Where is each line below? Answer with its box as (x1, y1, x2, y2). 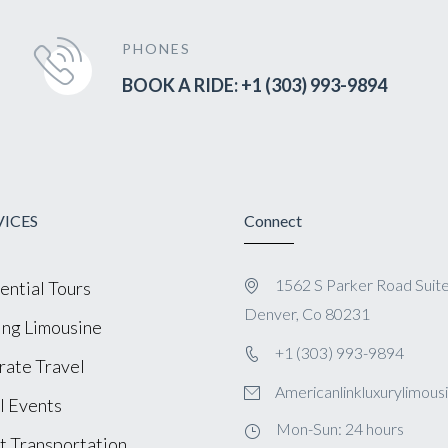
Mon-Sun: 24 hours (275, 418, 404, 438)
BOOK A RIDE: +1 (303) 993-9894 (121, 73, 387, 96)
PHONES (121, 39, 191, 57)
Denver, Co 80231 (243, 303, 370, 323)
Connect (243, 210, 302, 230)
